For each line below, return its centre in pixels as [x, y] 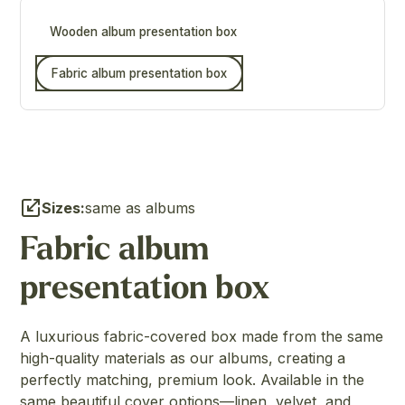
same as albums [141, 208]
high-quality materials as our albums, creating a [183, 358]
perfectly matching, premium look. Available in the [193, 380]
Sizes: [64, 208]
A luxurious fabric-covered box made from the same [202, 337]
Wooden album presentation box [144, 32]
